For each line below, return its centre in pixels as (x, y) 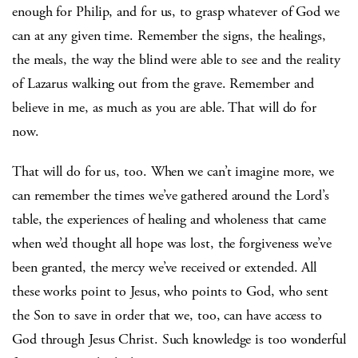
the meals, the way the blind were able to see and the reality (176, 59)
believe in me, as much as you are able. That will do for (164, 107)
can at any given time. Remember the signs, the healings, (169, 35)
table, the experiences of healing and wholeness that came (169, 219)
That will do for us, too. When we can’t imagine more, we (173, 171)
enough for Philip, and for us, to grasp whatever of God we (176, 11)
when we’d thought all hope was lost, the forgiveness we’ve (172, 243)
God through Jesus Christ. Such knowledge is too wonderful (179, 339)
